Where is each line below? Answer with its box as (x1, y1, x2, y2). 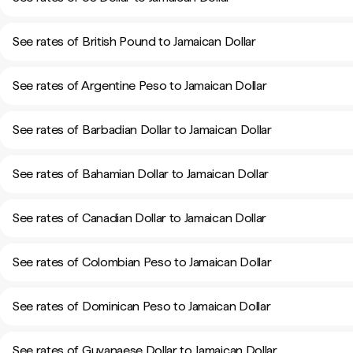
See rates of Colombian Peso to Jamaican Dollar (13, 255, 272, 269)
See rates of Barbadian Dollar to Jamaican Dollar (13, 122, 272, 137)
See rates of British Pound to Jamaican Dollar (13, 34, 256, 49)
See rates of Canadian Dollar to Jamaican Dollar (13, 210, 266, 225)
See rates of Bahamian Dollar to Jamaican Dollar (13, 166, 269, 181)
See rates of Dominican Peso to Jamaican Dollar (13, 299, 271, 314)
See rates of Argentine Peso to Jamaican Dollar (13, 78, 267, 93)
